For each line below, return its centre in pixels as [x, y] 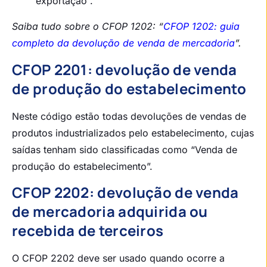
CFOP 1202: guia [201, 27]
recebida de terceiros [88, 231]
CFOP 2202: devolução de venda [125, 193]
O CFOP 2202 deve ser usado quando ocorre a [118, 258]
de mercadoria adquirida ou [110, 212]
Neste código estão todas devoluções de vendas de [129, 116]
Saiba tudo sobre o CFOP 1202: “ [88, 27]
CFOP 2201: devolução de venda [125, 69]
